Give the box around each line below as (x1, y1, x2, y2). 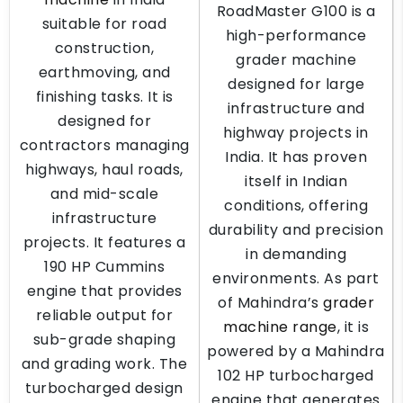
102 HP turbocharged (218, 365, 374, 386)
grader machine (236, 49, 356, 70)
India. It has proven (225, 147, 367, 167)
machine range (223, 317, 337, 337)
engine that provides (26, 281, 183, 301)
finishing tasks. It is (35, 86, 174, 107)
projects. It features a (22, 232, 186, 253)
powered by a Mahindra (207, 341, 385, 362)
